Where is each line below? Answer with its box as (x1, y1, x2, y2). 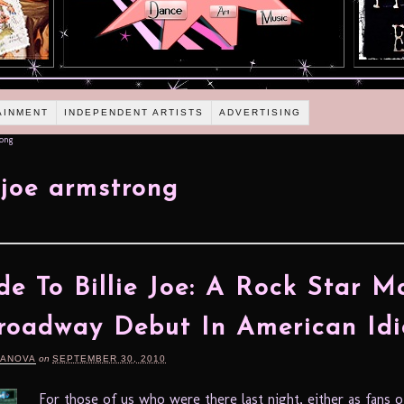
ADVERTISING (219, 106, 302, 117)
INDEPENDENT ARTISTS (64, 106, 205, 117)
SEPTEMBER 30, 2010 (52, 353, 166, 363)
